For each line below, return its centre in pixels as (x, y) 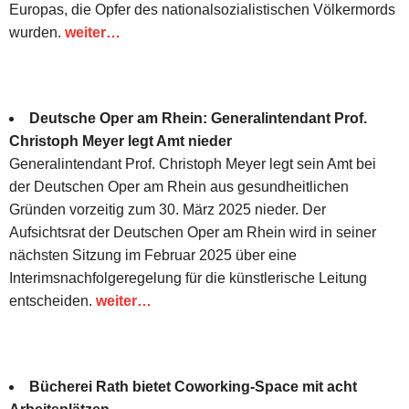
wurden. (37, 32)
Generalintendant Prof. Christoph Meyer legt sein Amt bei (193, 163)
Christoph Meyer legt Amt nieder (121, 141)
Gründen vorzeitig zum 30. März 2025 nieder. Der (168, 209)
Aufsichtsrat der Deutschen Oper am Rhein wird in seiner (193, 232)
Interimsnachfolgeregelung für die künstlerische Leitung (188, 278)
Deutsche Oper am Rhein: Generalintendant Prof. (198, 118)
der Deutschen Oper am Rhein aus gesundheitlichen (179, 186)
